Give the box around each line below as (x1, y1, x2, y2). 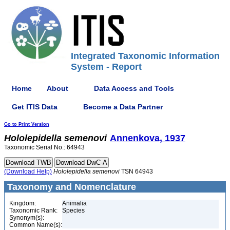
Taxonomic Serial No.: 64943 (4, 144, 85, 151)
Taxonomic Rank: (9, 207, 57, 214)
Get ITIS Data (12, 102, 57, 111)
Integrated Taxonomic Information (71, 51, 220, 61)
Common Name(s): (9, 221, 62, 228)
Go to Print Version (4, 122, 49, 127)
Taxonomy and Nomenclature (5, 182, 136, 192)
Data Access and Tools (94, 84, 174, 92)
